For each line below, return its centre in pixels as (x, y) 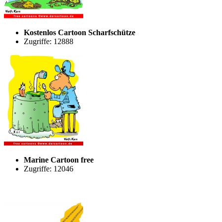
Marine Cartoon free (59, 160)
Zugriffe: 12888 (49, 41)
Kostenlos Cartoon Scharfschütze (80, 32)
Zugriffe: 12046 (49, 168)
